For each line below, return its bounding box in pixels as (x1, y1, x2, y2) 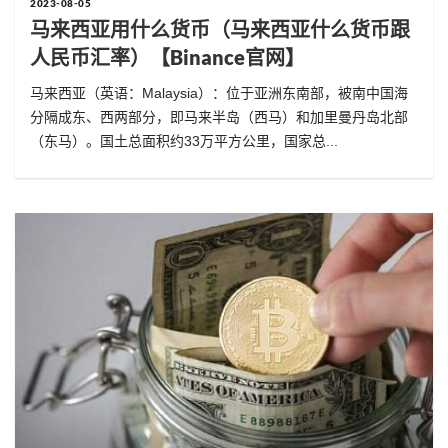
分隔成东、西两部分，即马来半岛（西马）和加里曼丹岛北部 (30, 109, 408, 126)
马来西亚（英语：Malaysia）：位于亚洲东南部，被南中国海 (30, 85, 408, 102)
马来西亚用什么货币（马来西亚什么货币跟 (30, 17, 410, 42)
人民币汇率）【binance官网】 (30, 45, 305, 70)
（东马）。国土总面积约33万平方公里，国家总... (30, 133, 338, 150)
